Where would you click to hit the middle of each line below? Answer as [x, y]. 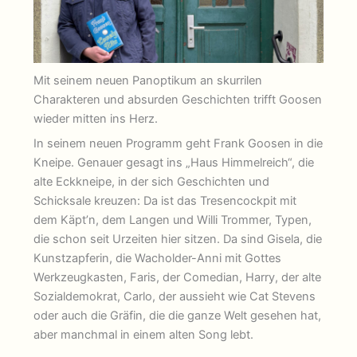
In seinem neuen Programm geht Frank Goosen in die [178, 143]
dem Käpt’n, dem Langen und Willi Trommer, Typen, [173, 220]
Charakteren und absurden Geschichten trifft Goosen [178, 100]
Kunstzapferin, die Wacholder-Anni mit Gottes [158, 258]
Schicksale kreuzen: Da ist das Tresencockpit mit [165, 200]
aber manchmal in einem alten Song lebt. [144, 334]
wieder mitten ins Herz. [96, 119]
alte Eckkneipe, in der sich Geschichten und [152, 181]
